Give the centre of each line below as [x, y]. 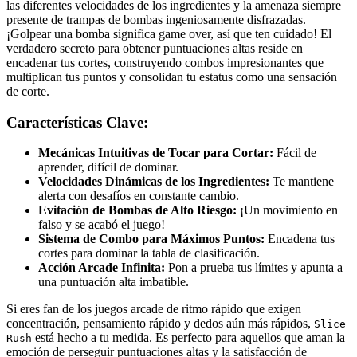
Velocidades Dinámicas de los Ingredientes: [154, 182]
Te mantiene [302, 182]
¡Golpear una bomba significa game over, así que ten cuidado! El [169, 33]
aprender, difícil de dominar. [108, 167]
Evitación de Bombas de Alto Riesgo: [137, 210]
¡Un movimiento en [287, 210]
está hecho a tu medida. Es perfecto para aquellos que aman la [188, 338]
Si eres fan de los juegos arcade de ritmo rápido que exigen [154, 309]
